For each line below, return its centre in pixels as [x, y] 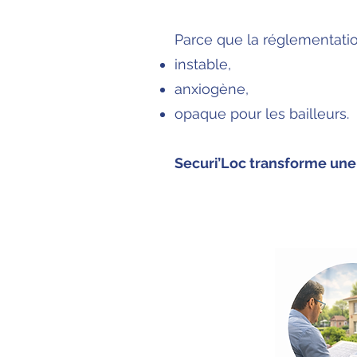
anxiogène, [212, 89]
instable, [203, 64]
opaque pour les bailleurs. [262, 114]
